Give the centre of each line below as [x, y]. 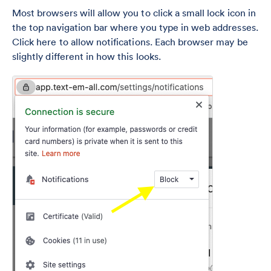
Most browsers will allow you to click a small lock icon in [134, 13]
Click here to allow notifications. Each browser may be [130, 42]
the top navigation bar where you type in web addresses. [135, 28]
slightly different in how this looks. [87, 57]
